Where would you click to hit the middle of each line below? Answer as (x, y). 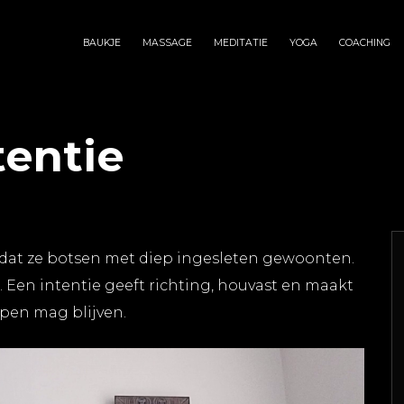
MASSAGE (167, 43)
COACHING (365, 43)
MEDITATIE (241, 43)
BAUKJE (102, 43)
